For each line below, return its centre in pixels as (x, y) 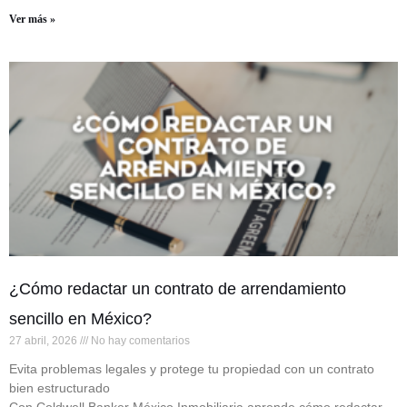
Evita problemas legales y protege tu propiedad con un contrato (192, 369)
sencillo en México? (80, 319)
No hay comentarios (139, 341)
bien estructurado (60, 388)
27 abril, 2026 (45, 341)
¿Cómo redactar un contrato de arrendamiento (178, 289)
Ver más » (32, 20)
